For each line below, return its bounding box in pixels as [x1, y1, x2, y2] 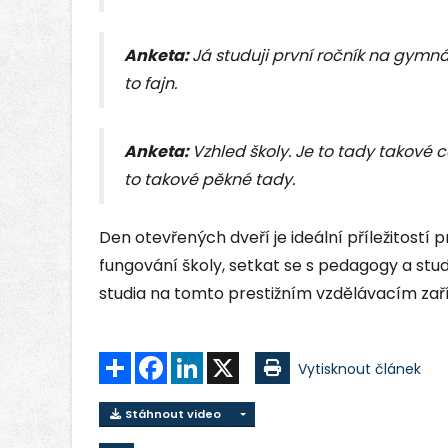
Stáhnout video [122, 406, 221, 423]
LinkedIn [203, 350, 258, 371]
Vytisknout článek [298, 359, 421, 380]
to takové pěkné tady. [124, 168, 295, 192]
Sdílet [131, 350, 170, 371]
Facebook [167, 350, 235, 371]
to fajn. [124, 72, 177, 96]
